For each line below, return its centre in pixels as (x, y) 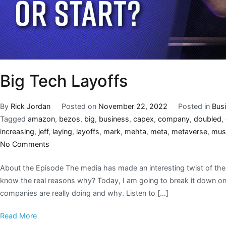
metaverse (189, 132)
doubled (208, 119)
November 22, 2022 (133, 106)
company (174, 119)
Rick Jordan (31, 106)
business (114, 119)
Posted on (80, 106)
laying (62, 132)
